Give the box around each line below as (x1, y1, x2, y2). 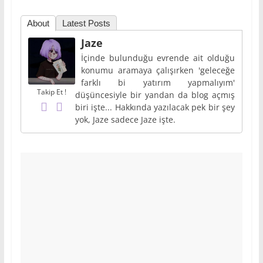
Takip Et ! (36, 86, 66, 97)
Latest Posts (62, 18, 110, 28)
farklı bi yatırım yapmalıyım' (80, 76, 235, 88)
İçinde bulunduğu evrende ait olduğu (80, 52, 235, 63)
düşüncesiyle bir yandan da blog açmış (75, 89, 235, 100)
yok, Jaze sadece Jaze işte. (75, 113, 176, 125)
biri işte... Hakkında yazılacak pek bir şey (75, 101, 235, 113)
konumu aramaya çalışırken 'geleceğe (80, 64, 235, 76)
